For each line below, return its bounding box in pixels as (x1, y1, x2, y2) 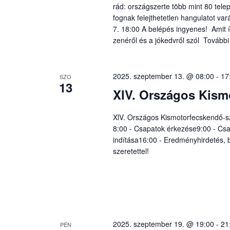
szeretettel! (112, 145, 149, 156)
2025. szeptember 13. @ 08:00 (112, 70, 214, 81)
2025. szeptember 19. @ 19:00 (112, 218, 214, 229)
